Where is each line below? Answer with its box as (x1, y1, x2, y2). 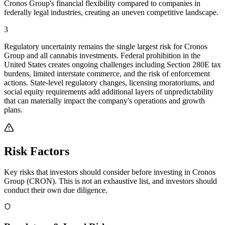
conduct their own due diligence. (4, 186, 107, 195)
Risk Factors (4, 144, 69, 158)
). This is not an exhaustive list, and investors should (52, 177, 217, 186)
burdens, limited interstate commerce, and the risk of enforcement (4, 69, 210, 78)
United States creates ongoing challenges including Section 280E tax (4, 60, 221, 69)
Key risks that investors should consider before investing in (4, 168, 190, 177)
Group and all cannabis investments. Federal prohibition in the (4, 51, 200, 60)
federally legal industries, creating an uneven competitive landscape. (4, 8, 218, 17)
